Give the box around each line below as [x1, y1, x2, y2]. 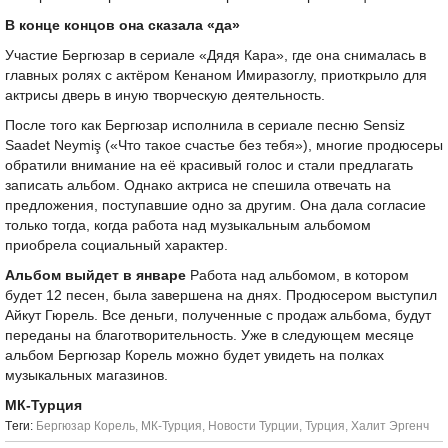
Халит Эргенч [351, 419, 429, 433]
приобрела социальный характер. [5, 238, 228, 253]
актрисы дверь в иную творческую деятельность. [5, 88, 325, 103]
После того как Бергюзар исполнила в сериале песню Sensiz [5, 118, 405, 133]
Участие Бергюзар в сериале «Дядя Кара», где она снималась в [5, 48, 426, 63]
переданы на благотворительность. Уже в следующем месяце [5, 328, 414, 343]
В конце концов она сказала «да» [5, 18, 240, 33]
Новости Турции [208, 419, 299, 433]
